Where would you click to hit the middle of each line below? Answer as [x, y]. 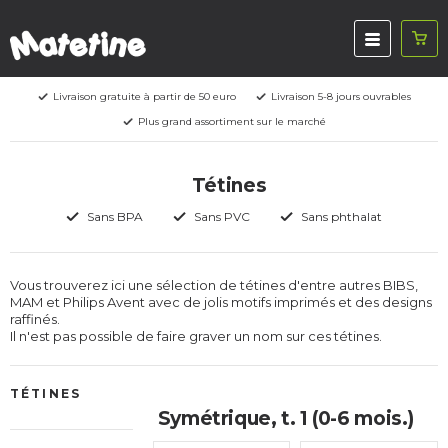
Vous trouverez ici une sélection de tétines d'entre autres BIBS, [214, 285]
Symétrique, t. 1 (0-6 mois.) [286, 418]
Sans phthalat [341, 216]
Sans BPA [115, 216]
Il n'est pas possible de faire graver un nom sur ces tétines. [196, 336]
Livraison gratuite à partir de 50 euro [144, 96]
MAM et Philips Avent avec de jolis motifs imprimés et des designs [221, 302]
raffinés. [35, 319]
